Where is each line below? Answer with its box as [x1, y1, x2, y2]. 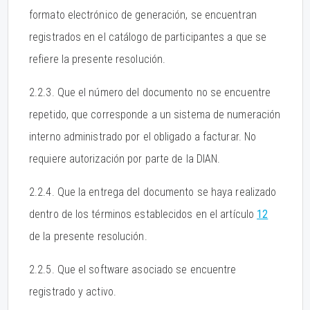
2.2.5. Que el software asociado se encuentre [29, 263, 237, 276]
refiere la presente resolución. [29, 53, 166, 66]
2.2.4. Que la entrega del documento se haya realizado [29, 185, 277, 199]
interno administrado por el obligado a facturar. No [29, 130, 257, 143]
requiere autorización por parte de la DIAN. [29, 152, 221, 165]
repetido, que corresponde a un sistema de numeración [29, 108, 281, 121]
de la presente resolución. [29, 230, 147, 243]
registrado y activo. [29, 285, 116, 298]
